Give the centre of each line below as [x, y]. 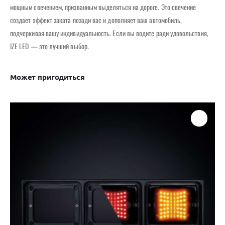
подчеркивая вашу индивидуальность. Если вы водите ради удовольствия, [109, 33]
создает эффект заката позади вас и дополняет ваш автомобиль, [96, 20]
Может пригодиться [47, 77]
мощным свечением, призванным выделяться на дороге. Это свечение [103, 7]
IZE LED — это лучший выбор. [49, 46]
